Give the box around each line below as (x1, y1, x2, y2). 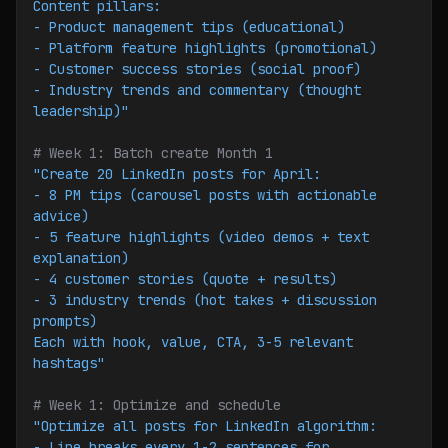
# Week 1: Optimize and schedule (33, 396, 281, 414)
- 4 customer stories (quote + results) (33, 270, 337, 288)
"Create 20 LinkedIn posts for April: (33, 165, 321, 183)
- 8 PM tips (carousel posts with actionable (33, 186, 377, 204)
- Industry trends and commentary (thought (33, 81, 361, 99)
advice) (33, 207, 89, 225)
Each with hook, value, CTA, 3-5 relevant (33, 333, 353, 351)
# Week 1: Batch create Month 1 (33, 144, 273, 162)
